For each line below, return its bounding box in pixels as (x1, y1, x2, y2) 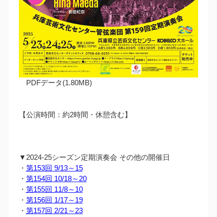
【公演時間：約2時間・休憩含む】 (18, 110, 132, 119)
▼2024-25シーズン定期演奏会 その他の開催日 (18, 153, 170, 161)
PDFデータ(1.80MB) (18, 78, 92, 87)
